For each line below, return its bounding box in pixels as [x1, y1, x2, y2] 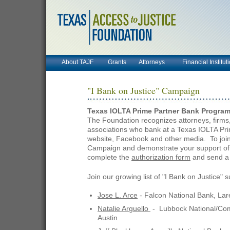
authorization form [131, 154, 190, 161]
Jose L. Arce [98, 191, 138, 199]
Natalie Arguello [98, 205, 150, 213]
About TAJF [62, 59, 93, 66]
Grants [108, 59, 126, 66]
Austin [98, 214, 118, 222]
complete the [87, 154, 131, 161]
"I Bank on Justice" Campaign [87, 84, 200, 97]
